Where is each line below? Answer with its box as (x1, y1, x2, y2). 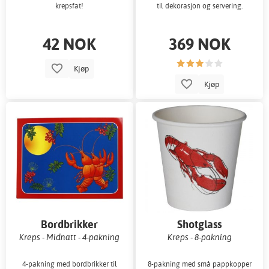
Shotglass (177, 217, 222, 231)
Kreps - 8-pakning (167, 231, 232, 242)
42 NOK (43, 32, 97, 54)
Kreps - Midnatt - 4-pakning (19, 231, 120, 242)
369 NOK (168, 32, 231, 54)
